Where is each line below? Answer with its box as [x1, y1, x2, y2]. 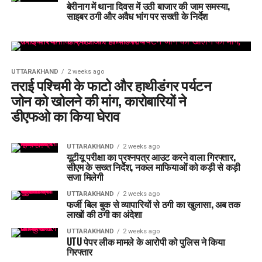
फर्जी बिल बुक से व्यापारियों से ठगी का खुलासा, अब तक [66, 189, 240, 204]
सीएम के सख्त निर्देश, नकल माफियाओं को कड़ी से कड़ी [66, 151, 241, 166]
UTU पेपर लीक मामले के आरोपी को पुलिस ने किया [66, 226, 225, 241]
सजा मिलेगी [66, 161, 104, 176]
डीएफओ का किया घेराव [11, 96, 120, 118]
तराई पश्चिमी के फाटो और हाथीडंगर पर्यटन [11, 66, 212, 88]
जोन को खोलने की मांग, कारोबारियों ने [11, 81, 187, 103]
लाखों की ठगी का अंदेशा [66, 199, 142, 213]
